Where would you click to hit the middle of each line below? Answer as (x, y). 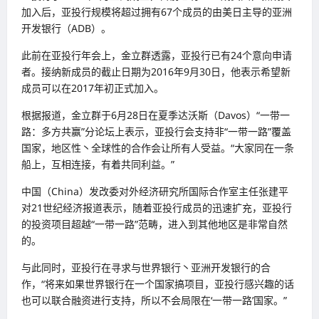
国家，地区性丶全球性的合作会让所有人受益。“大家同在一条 (158, 147)
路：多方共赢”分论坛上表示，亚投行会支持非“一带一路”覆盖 (156, 131)
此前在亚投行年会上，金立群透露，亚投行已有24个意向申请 (157, 55)
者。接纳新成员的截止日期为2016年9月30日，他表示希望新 (156, 71)
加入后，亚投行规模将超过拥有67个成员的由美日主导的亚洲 (157, 11)
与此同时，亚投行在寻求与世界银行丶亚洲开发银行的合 (146, 267)
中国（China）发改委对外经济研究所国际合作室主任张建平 (155, 191)
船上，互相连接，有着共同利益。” (98, 164)
